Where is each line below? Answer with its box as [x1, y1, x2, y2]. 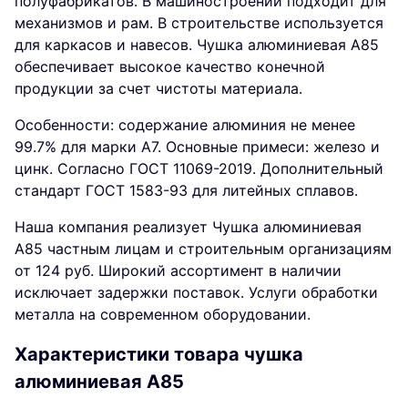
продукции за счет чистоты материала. [15, 79, 302, 98]
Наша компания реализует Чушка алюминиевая [15, 218, 362, 237]
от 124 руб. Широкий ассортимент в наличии [15, 261, 342, 280]
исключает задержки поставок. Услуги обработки [15, 283, 378, 302]
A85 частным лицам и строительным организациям [15, 240, 392, 259]
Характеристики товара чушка [15, 342, 303, 365]
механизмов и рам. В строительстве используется [15, 14, 383, 33]
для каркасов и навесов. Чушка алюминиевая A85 [15, 36, 379, 55]
